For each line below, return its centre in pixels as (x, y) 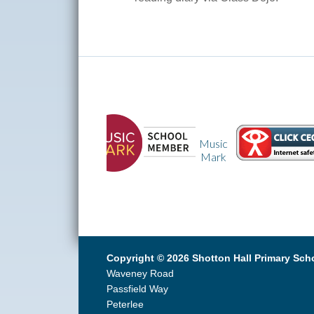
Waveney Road (140, 273)
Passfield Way (137, 288)
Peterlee (125, 304)
